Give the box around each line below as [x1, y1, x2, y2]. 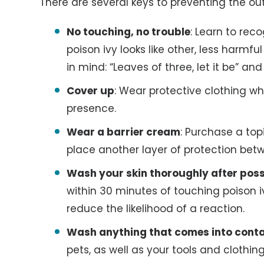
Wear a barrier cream [67, 125, 181, 139]
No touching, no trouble [67, 25, 191, 39]
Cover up [67, 84, 115, 98]
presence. [67, 101, 117, 115]
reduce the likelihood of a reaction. [67, 202, 245, 216]
